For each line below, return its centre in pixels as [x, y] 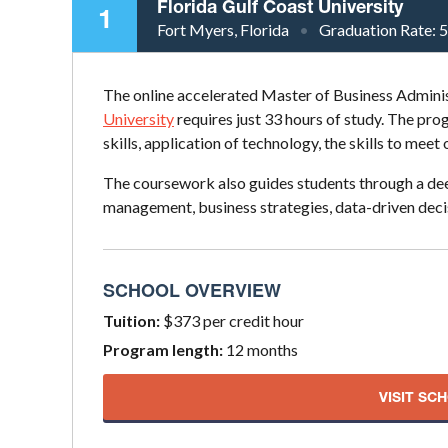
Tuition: [131, 320]
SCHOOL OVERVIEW [192, 289]
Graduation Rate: [379, 29]
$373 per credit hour [232, 320]
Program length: [163, 349]
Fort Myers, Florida [223, 29]
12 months [260, 349]
